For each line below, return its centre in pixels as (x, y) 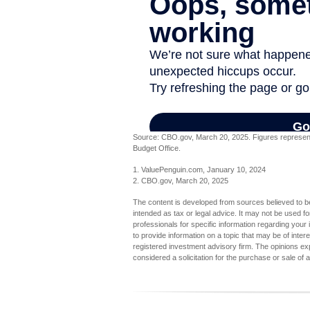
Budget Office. (157, 148)
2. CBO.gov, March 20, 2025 (181, 181)
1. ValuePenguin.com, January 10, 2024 (199, 170)
